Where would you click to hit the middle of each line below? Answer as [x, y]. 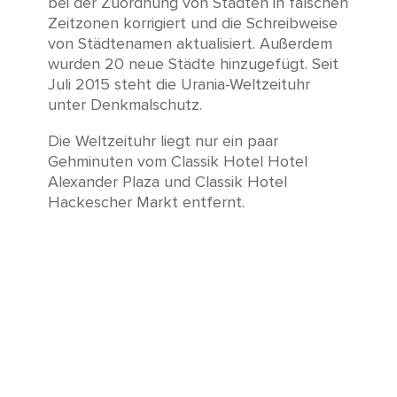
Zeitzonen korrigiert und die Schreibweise [192, 23]
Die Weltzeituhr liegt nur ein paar [163, 141]
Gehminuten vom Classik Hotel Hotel [177, 162]
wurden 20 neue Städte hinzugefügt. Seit [193, 64]
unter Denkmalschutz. [125, 105]
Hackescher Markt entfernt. [146, 202]
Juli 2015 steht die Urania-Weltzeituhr [179, 85]
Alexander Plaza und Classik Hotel [167, 182]
